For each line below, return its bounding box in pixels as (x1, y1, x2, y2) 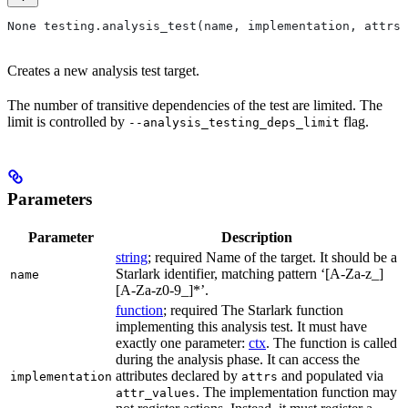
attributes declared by (116, 367, 241, 383)
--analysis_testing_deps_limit (128, 116, 340, 130)
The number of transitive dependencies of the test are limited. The (7, 97, 382, 114)
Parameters (7, 189, 92, 209)
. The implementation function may (196, 383, 397, 400)
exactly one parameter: (116, 334, 249, 351)
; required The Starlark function (163, 301, 343, 318)
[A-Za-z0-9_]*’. (116, 281, 209, 298)
